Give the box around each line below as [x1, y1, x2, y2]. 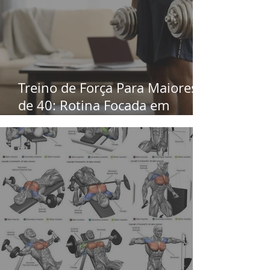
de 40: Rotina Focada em [18, 96, 169, 114]
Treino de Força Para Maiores [18, 79, 198, 96]
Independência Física [18, 114, 146, 131]
